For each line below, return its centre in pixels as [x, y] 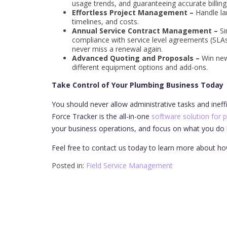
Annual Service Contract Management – [145, 30]
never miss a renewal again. [117, 49]
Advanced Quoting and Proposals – [137, 58]
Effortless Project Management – [133, 12]
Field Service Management [129, 165]
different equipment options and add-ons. [140, 67]
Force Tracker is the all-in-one [102, 116]
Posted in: [69, 165]
